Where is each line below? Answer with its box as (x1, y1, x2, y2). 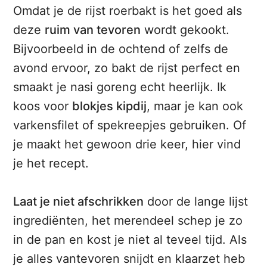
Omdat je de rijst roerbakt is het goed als (13, 4, 243, 18)
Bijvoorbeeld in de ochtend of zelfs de (13, 42, 229, 57)
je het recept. (13, 156, 89, 171)
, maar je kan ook (147, 99, 244, 114)
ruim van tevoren (45, 23, 141, 38)
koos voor (13, 99, 73, 114)
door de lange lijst (144, 194, 249, 209)
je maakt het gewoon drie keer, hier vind (13, 137, 241, 152)
